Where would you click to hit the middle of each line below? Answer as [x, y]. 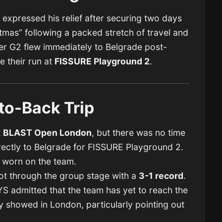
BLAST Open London [47, 133]
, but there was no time [139, 133]
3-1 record [161, 176]
